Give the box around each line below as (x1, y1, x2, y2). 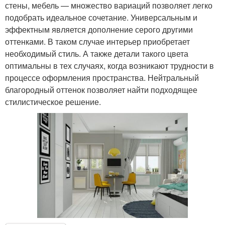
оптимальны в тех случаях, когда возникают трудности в (5, 59, 214, 71)
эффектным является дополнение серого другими (5, 23, 193, 35)
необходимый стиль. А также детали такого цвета (5, 47, 188, 59)
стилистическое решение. (5, 95, 101, 107)
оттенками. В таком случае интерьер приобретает (5, 35, 190, 47)
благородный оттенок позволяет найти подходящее (5, 83, 197, 95)
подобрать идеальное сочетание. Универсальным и (5, 11, 197, 23)
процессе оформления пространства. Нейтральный (5, 71, 199, 83)
